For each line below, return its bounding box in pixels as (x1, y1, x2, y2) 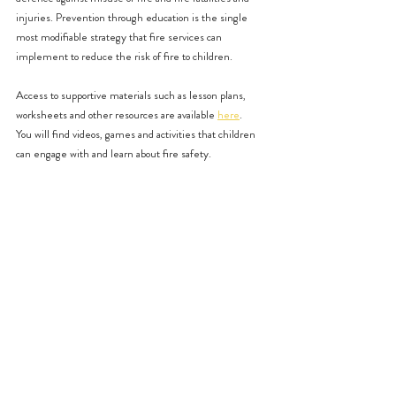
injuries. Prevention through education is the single (16, 9, 250, 26)
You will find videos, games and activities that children (16, 126, 258, 142)
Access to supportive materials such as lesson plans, (16, 87, 248, 103)
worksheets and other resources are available (16, 106, 217, 123)
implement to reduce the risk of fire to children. (16, 48, 235, 65)
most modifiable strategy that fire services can (16, 28, 225, 45)
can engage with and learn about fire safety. (16, 145, 214, 162)
